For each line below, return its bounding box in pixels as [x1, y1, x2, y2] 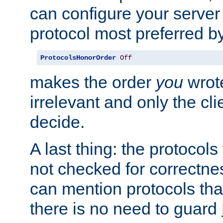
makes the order [30, 72, 156, 92]
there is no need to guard [30, 199, 222, 218]
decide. [30, 112, 85, 131]
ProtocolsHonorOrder [40, 53, 116, 62]
